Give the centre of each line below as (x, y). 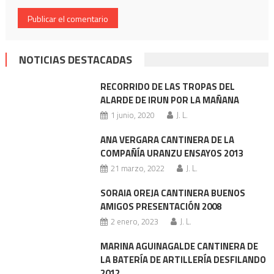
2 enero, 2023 (134, 221)
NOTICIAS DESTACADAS (75, 60)
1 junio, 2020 (132, 115)
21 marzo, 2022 (137, 168)
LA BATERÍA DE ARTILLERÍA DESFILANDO (183, 260)
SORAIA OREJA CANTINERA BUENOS (172, 193)
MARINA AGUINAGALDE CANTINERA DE (179, 246)
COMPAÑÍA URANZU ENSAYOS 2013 (172, 153)
